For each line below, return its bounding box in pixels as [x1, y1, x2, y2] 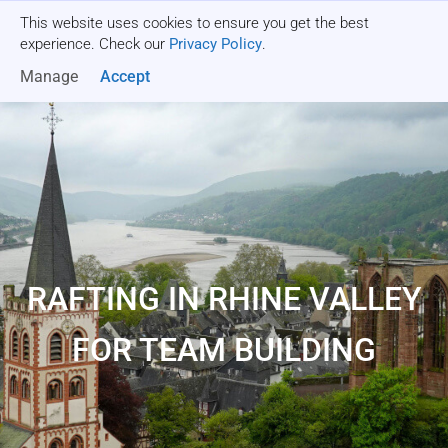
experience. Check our [20, 35, 169, 53]
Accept [100, 67, 150, 86]
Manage [20, 67, 78, 86]
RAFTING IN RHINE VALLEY [26, 280, 422, 318]
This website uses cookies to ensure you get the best [20, 14, 369, 32]
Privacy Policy [169, 35, 262, 53]
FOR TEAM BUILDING [72, 331, 376, 369]
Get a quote [274, 32, 340, 47]
